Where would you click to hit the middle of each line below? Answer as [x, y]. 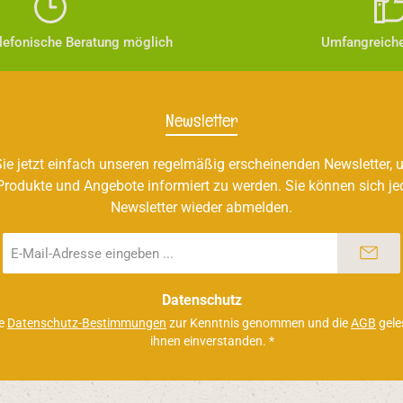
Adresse [25, 280]
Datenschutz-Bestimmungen [87, 323]
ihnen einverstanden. [210, 341]
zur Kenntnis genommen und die [259, 323]
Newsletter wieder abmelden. [201, 207]
